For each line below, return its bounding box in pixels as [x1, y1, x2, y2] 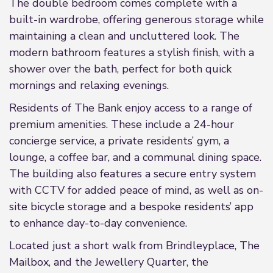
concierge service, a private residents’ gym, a [9, 133, 229, 148]
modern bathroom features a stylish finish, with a [9, 45, 254, 60]
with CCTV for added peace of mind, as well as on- [9, 183, 263, 197]
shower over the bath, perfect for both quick [9, 62, 232, 76]
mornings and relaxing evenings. [9, 78, 169, 93]
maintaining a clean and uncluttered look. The [9, 29, 239, 43]
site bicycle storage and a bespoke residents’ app [9, 199, 253, 214]
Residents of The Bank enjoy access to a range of [9, 101, 252, 115]
